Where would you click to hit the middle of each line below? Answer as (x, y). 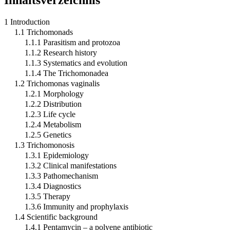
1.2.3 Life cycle (50, 114)
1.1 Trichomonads (44, 32)
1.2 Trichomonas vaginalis (57, 83)
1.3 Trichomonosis (44, 145)
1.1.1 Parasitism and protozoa (72, 42)
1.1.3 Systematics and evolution (76, 63)
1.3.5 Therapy (47, 196)
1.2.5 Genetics (48, 135)
